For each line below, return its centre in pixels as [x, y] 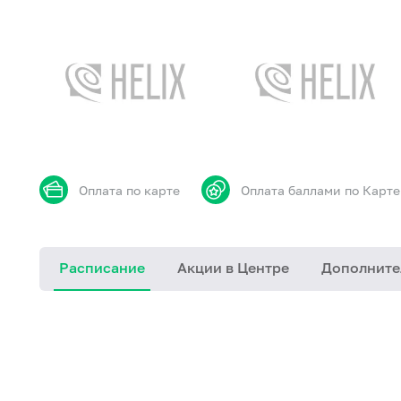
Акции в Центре [233, 268]
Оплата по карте [129, 190]
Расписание [102, 268]
